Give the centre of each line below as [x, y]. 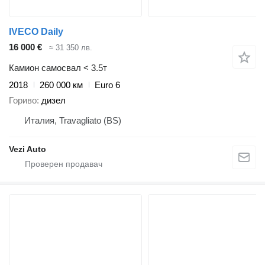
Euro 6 [107, 85]
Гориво [23, 101]
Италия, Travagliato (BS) [73, 121]
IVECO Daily [36, 32]
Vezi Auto [28, 149]
